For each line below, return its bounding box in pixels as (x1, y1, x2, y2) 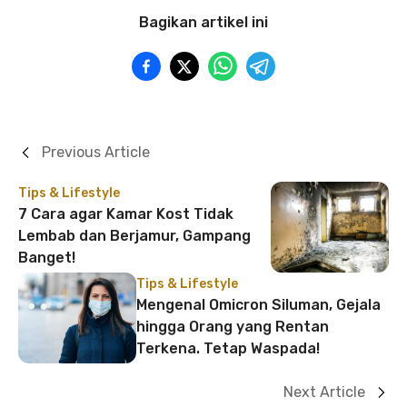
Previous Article (42, 144, 150, 161)
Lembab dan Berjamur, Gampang (18, 227, 251, 244)
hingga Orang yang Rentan (136, 318, 329, 335)
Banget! (18, 249, 75, 266)
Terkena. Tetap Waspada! (136, 340, 320, 357)
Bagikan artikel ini (139, 14, 268, 31)
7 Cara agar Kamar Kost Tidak (18, 205, 233, 223)
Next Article (283, 383, 365, 401)
